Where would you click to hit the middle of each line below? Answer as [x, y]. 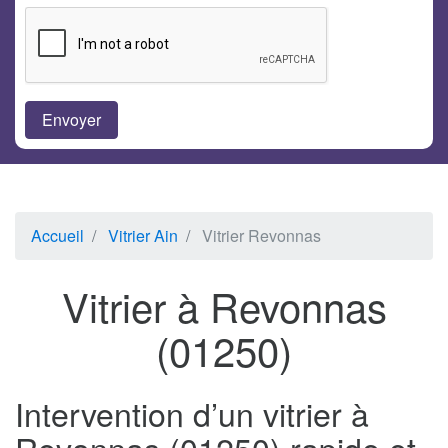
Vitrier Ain [143, 236]
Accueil [57, 236]
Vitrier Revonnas [261, 236]
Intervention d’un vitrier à [192, 413]
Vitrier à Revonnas [224, 306]
